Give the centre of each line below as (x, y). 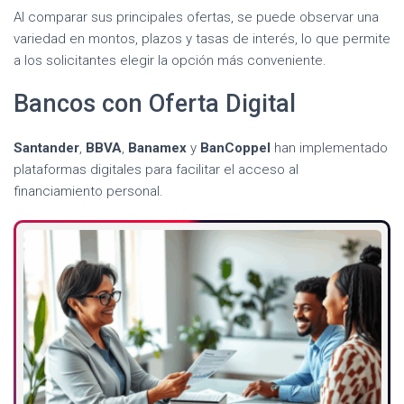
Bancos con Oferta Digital (155, 104)
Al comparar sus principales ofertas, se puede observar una (196, 18)
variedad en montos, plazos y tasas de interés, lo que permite (202, 39)
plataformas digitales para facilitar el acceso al (156, 170)
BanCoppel (235, 148)
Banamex (157, 148)
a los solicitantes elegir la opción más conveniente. (170, 61)
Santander (46, 148)
